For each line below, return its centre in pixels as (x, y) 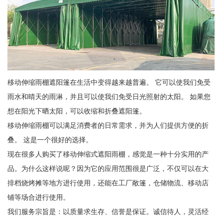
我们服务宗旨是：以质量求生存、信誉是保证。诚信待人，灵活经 (108, 211)
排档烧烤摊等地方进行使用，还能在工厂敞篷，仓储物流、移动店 (108, 183)
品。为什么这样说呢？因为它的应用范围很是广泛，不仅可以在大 (108, 168)
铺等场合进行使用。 (38, 197)
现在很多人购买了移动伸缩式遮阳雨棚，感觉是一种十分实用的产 (108, 154)
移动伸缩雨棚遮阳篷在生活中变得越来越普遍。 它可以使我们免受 (109, 82)
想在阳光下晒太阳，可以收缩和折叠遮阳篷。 (77, 111)
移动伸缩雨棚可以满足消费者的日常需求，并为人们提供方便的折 (108, 125)
